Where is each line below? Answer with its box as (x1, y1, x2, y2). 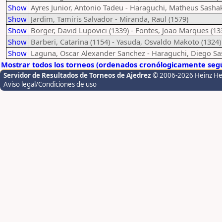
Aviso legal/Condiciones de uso (3, 80, 97, 89)
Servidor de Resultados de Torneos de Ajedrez (3, 71, 153, 80)
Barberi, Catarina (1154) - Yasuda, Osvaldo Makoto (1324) (31, 37, 221, 47)
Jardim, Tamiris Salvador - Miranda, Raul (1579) (31, 14, 188, 24)
